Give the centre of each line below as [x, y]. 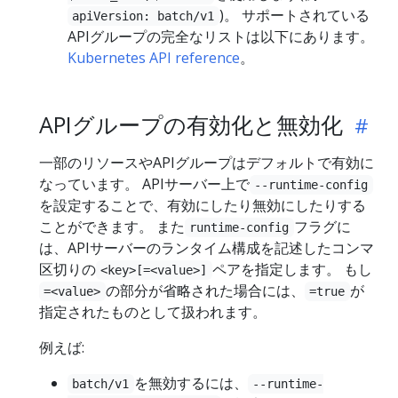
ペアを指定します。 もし [292, 269]
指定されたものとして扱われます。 [153, 311]
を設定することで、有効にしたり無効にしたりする [203, 205]
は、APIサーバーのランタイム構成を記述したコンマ [207, 247]
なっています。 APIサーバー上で [144, 183]
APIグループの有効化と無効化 [194, 124]
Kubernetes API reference [154, 57]
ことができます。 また [112, 226]
